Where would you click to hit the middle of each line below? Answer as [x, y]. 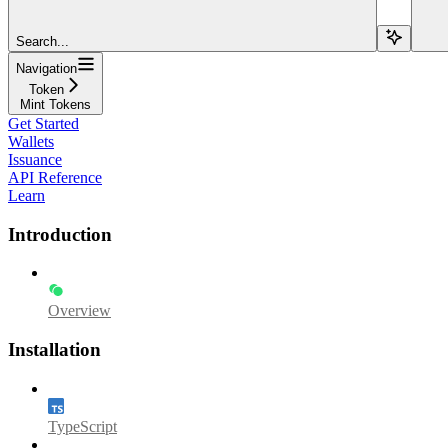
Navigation [46, 68]
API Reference [55, 177]
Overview [79, 311]
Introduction [60, 234]
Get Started [43, 123]
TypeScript [82, 426]
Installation [54, 349]
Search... [42, 41]
